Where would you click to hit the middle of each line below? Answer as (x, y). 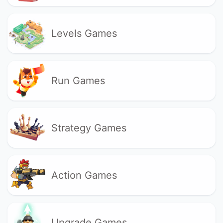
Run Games (78, 80)
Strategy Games (89, 128)
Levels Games (84, 33)
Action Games (84, 175)
